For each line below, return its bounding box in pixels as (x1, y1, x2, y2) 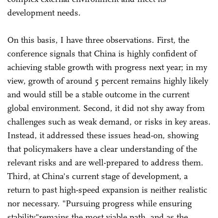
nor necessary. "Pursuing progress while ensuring (7, 198, 192, 209)
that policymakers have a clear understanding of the (7, 143, 197, 154)
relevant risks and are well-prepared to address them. (7, 157, 203, 168)
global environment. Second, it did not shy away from (7, 102, 205, 113)
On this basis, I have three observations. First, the (7, 34, 189, 45)
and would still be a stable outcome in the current (7, 89, 189, 100)
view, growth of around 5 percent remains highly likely (7, 75, 208, 86)
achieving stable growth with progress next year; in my (7, 61, 207, 73)
